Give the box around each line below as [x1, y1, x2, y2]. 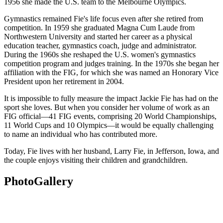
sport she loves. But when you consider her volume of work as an [4, 103, 210, 111]
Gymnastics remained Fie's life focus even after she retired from [4, 14, 203, 23]
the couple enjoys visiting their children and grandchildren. [4, 155, 188, 164]
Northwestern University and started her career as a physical [4, 32, 192, 41]
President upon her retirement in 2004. [4, 77, 124, 86]
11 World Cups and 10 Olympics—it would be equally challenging [4, 120, 214, 129]
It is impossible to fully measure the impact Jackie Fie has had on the [4, 94, 218, 103]
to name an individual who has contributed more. [4, 129, 157, 138]
